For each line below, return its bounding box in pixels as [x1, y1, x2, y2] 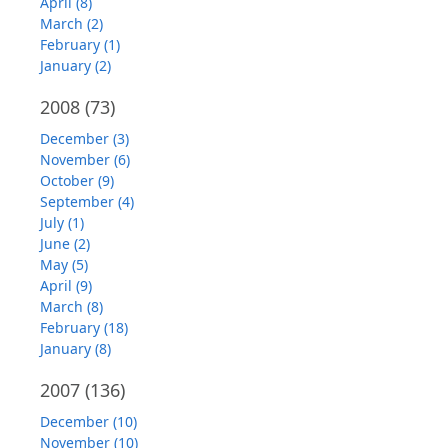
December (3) [40, 129, 129, 149]
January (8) [40, 339, 111, 359]
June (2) [40, 234, 90, 254]
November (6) [40, 150, 130, 170]
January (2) [40, 56, 111, 76]
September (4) [40, 192, 134, 212]
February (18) [40, 318, 128, 338]
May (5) [40, 255, 88, 275]
